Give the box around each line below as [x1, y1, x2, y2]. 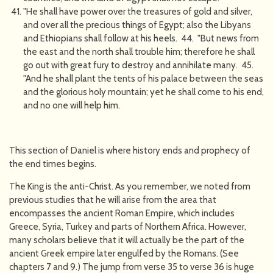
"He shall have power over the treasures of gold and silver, [23, 5, 252, 17]
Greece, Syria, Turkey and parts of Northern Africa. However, [9, 221, 246, 232]
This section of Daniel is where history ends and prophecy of [9, 144, 250, 156]
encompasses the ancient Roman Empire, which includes [9, 207, 235, 219]
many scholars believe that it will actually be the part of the [9, 234, 244, 246]
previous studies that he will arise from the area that [9, 194, 216, 205]
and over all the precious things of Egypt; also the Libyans [23, 19, 251, 30]
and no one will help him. [23, 99, 120, 111]
